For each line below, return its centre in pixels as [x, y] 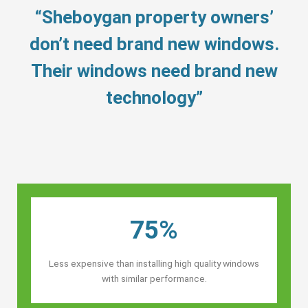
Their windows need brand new [154, 70]
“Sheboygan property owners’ [154, 17]
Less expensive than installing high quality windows [154, 263]
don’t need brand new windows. [154, 44]
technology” [154, 97]
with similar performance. [154, 278]
